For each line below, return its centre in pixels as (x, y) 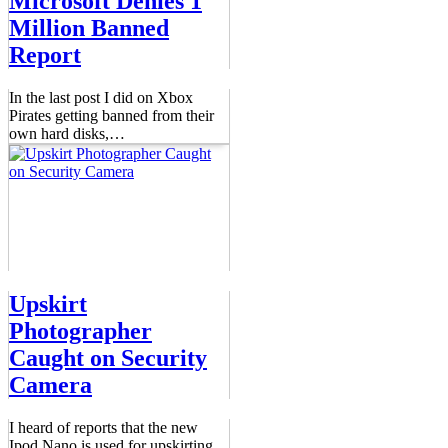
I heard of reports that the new (103, 427)
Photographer (80, 330)
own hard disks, (59, 133)
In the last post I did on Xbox (101, 97)
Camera (50, 384)
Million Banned (89, 27)
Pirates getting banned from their (111, 115)
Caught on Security (108, 357)
